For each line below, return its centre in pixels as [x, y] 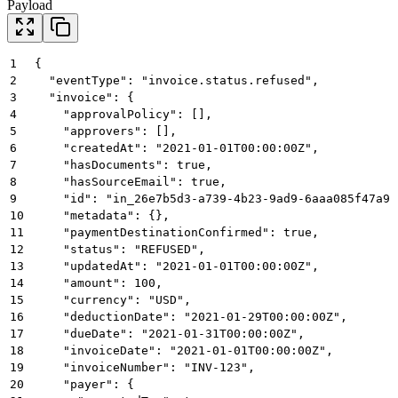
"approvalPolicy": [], [123, 114]
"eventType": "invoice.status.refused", [177, 80]
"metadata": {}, [102, 215]
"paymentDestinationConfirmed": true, [177, 232]
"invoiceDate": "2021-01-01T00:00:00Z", [184, 350]
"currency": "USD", [113, 299]
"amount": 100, [99, 283]
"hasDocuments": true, [123, 164]
